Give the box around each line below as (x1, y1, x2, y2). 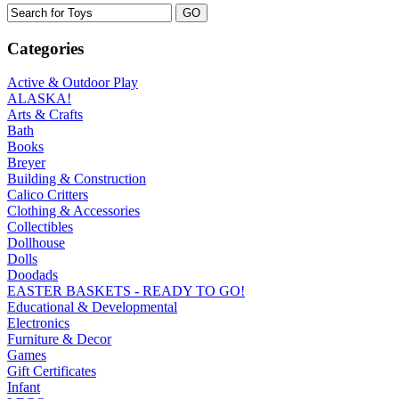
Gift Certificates (7, 363, 96, 379)
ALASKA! (7, 91, 71, 107)
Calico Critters (7, 187, 88, 203)
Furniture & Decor (7, 331, 111, 347)
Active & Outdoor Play (7, 75, 138, 91)
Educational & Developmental (7, 299, 177, 315)
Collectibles (7, 219, 73, 235)
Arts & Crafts (7, 107, 83, 123)
